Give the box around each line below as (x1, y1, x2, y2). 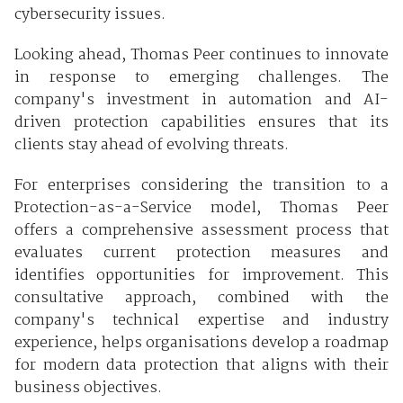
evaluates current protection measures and (13, 241, 390, 266)
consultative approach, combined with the (13, 286, 390, 311)
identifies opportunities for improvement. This (13, 264, 390, 289)
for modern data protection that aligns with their (13, 354, 390, 379)
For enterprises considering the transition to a (13, 174, 390, 199)
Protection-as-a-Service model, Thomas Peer (13, 196, 390, 221)
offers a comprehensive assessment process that (13, 219, 390, 244)
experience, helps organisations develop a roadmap (13, 331, 390, 356)
